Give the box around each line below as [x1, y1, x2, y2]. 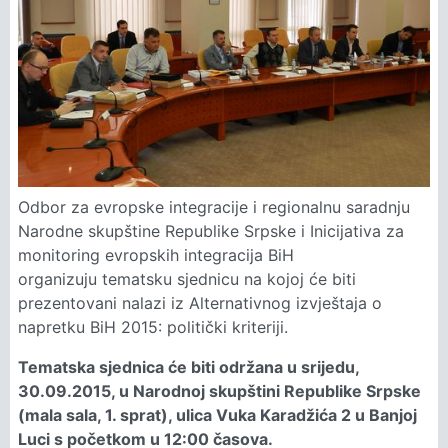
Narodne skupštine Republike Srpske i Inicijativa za [18, 221, 404, 241]
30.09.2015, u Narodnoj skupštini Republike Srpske [18, 381, 421, 401]
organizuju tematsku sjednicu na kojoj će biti [18, 269, 356, 289]
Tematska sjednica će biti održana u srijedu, [18, 357, 359, 377]
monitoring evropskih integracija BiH [18, 245, 294, 265]
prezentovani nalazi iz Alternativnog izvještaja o [18, 293, 382, 313]
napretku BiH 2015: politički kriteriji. [18, 317, 288, 337]
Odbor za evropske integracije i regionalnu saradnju [18, 197, 410, 217]
